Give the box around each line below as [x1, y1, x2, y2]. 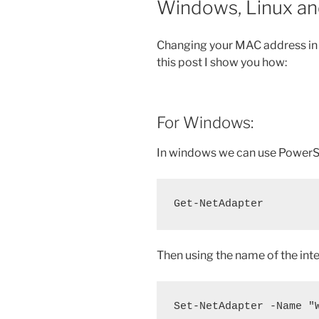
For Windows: [157, 113, 253, 132]
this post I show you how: [157, 55, 287, 69]
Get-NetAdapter [174, 198, 263, 211]
